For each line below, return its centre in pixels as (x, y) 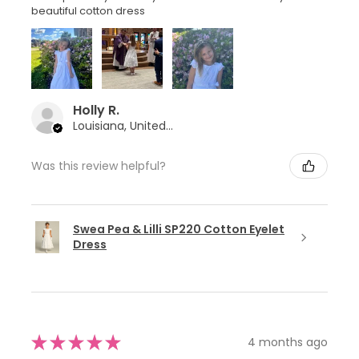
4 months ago (288, 342)
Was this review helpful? (99, 165)
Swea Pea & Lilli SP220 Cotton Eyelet (179, 230)
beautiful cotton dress (88, 11)
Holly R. (96, 111)
